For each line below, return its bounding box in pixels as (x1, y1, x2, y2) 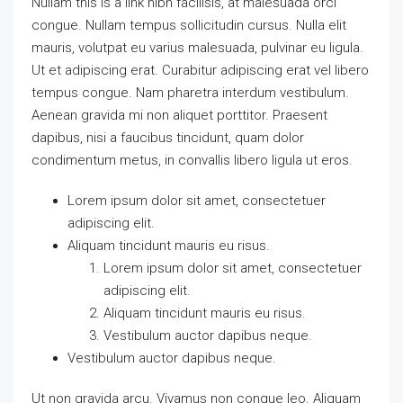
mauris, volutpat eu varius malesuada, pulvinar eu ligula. (31, 39, 363, 56)
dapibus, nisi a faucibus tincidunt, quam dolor (31, 129, 304, 146)
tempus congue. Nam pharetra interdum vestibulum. (31, 84, 349, 101)
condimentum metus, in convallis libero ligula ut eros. (31, 151, 353, 168)
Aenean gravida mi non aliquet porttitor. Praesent (31, 106, 327, 123)
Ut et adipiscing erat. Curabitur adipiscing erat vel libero (31, 61, 369, 78)
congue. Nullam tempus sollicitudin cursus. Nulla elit (31, 16, 346, 33)
